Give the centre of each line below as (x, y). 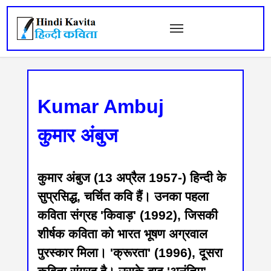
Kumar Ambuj (100, 106)
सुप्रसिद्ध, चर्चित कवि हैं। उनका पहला (123, 196)
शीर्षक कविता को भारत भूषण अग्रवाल (122, 234)
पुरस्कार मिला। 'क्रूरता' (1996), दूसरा (130, 253)
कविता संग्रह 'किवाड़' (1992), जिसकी (127, 215)
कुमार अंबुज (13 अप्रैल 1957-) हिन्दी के (132, 178)
